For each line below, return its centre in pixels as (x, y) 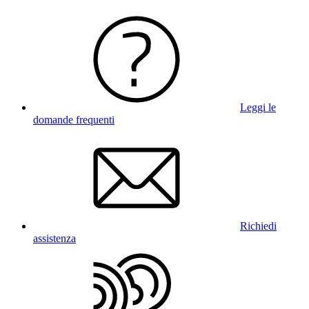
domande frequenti (74, 119)
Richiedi (258, 226)
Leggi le (258, 107)
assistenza (54, 238)
